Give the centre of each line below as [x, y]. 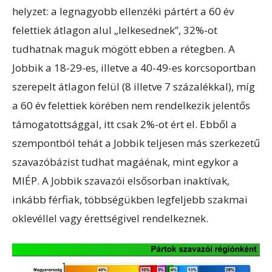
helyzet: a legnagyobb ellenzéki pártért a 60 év [123, 12]
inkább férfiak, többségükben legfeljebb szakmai [130, 200]
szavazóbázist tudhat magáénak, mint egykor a [125, 162]
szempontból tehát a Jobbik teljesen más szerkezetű [136, 143]
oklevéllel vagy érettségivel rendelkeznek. [110, 219]
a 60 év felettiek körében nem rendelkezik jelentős [131, 106]
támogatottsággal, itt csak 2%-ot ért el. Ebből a [124, 124]
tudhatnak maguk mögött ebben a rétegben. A [124, 49]
